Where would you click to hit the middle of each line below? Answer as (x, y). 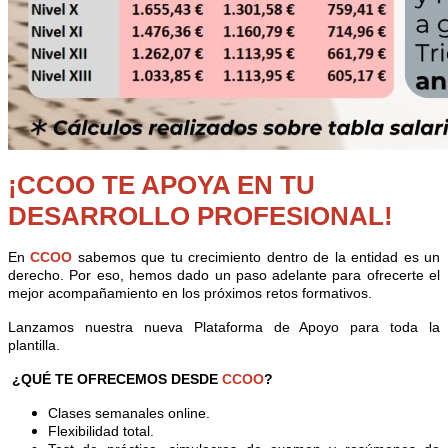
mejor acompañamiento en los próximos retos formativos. (192, 292)
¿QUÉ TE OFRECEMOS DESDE (115, 378)
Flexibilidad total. (101, 430)
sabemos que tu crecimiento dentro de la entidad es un (256, 256)
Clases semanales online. (129, 412)
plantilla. (34, 344)
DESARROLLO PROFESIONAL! (200, 215)
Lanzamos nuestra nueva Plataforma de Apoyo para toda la (224, 326)
